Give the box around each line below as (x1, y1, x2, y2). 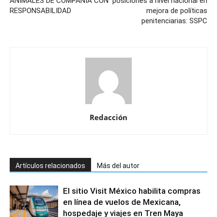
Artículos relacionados (15, 162, 85, 170)
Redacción (90, 112, 127, 123)
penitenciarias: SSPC (141, 16, 207, 26)
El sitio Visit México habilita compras (63, 186, 201, 196)
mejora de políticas (146, 6, 207, 15)
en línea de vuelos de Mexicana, (63, 197, 181, 207)
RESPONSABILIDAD (10, 6, 71, 15)
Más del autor (97, 162, 139, 170)
